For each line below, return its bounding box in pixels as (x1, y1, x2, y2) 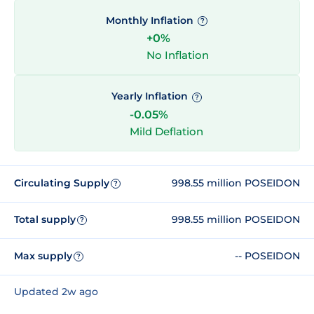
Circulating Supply (14, 177, 109, 190)
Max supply (14, 250, 72, 263)
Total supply (14, 213, 76, 226)
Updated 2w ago (14, 285, 98, 298)
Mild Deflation (129, 124, 203, 138)
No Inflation (146, 48, 209, 62)
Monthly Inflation (105, 14, 196, 27)
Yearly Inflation (111, 90, 191, 103)
